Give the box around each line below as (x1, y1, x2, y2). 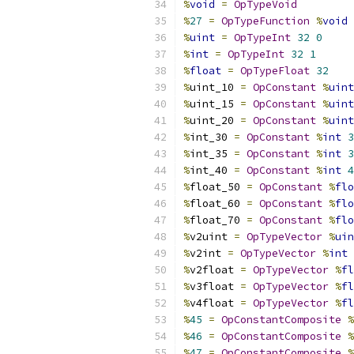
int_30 (190, 130, 234, 144)
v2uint (190, 230, 234, 243)
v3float (190, 280, 240, 293)
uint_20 (190, 114, 240, 127)
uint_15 (190, 97, 240, 111)
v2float (190, 263, 240, 277)
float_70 (190, 213, 247, 227)
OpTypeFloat (240, 64, 310, 77)
